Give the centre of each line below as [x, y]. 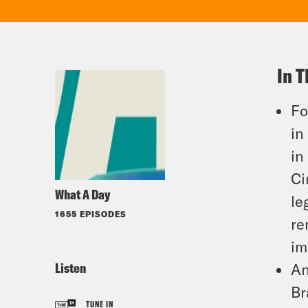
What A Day [82, 194]
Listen [70, 268]
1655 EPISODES [91, 214]
